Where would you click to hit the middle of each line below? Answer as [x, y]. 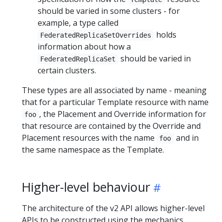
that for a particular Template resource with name [115, 102]
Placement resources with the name [89, 138]
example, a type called [78, 23]
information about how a [84, 47]
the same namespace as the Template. [93, 150]
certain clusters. [67, 70]
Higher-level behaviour [86, 187]
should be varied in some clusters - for [109, 11]
